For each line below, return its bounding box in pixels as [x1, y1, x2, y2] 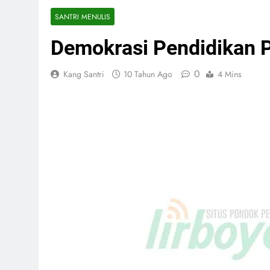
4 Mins [218, 68, 242, 81]
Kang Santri [63, 68, 104, 81]
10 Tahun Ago [124, 68, 172, 81]
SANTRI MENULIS [55, 11, 110, 22]
